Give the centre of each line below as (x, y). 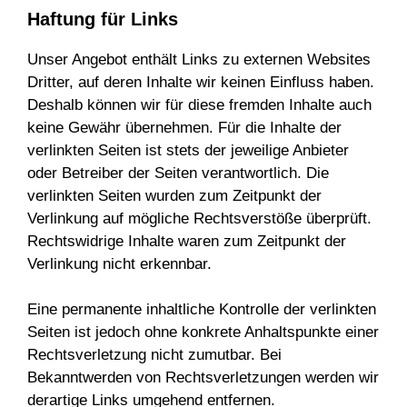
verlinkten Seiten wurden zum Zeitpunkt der (174, 195)
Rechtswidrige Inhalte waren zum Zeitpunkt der (187, 241)
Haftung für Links (103, 19)
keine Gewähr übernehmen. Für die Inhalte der (184, 127)
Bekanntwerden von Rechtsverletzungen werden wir (203, 377)
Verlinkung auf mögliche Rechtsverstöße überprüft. (199, 218)
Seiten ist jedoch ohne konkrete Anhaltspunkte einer (203, 332)
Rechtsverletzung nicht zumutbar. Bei (154, 355)
